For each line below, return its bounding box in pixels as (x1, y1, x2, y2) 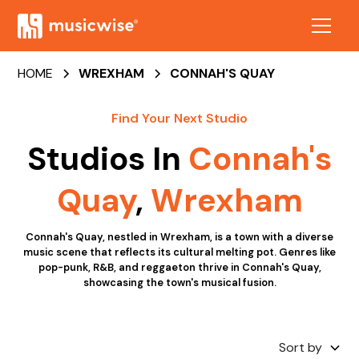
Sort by (278, 339, 322, 356)
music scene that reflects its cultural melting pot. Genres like (23, 245, 336, 259)
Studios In (27, 138, 188, 179)
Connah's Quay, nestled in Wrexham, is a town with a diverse (26, 230, 333, 244)
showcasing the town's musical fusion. (83, 276, 276, 289)
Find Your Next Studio (111, 110, 248, 127)
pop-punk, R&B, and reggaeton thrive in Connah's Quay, (38, 260, 321, 274)
